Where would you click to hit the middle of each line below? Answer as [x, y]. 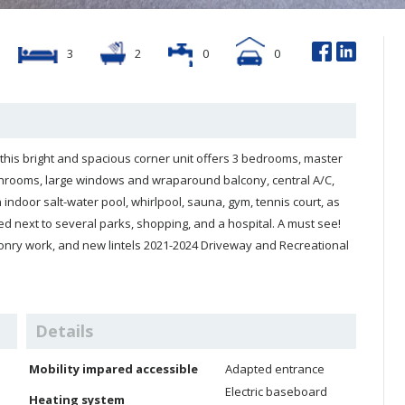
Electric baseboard [276, 391]
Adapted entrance [275, 369]
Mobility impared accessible [113, 369]
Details [64, 331]
